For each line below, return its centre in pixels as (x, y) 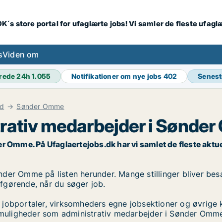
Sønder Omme (40, 106)
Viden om (21, 55)
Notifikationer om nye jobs (117, 76)
